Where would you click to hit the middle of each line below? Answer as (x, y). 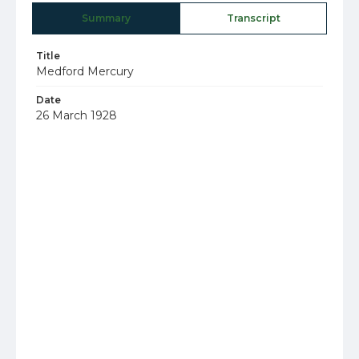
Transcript (253, 18)
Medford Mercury (85, 71)
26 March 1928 (77, 115)
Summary (106, 18)
